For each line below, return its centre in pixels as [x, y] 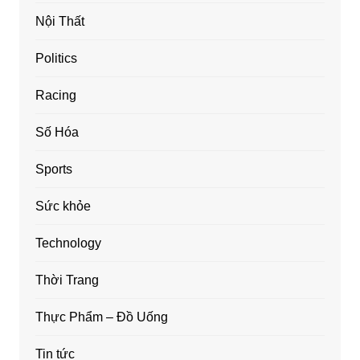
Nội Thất [59, 21]
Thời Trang [67, 280]
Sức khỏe [63, 206]
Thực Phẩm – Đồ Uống [101, 317]
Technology [68, 243]
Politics [56, 58]
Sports [53, 169]
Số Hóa [57, 132]
